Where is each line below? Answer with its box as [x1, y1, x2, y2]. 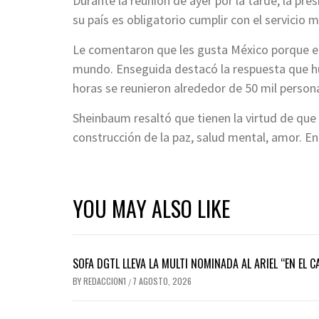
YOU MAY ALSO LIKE [73, 192, 230, 224]
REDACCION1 [83, 274, 128, 287]
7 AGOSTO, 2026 [132, 274, 192, 287]
